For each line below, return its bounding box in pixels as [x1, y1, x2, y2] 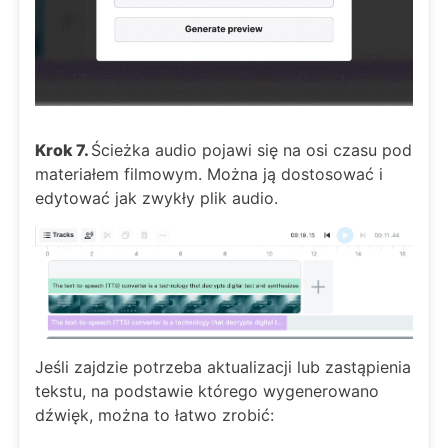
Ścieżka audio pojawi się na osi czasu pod [91, 140, 412, 161]
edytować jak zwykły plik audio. [35, 188, 278, 209]
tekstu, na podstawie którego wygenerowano [35, 381, 379, 402]
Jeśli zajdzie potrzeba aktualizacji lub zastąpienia [35, 357, 411, 378]
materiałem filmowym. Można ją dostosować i [35, 164, 383, 185]
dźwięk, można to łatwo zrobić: [35, 405, 274, 426]
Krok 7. [35, 140, 91, 161]
